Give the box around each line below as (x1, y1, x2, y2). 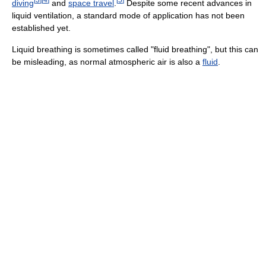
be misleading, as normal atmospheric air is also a (12, 56, 202, 66)
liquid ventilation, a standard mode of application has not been (12, 10, 245, 20)
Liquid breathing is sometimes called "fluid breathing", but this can (12, 44, 258, 54)
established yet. (12, 23, 71, 33)
